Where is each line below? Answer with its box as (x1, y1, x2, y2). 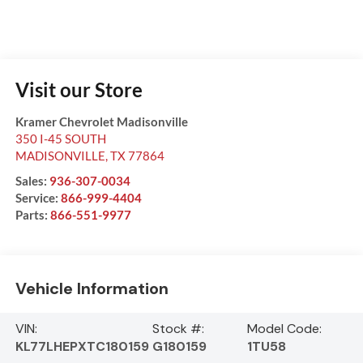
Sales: (15, 173, 49, 188)
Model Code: (246, 319, 322, 337)
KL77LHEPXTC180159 (15, 337, 149, 355)
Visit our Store (15, 77, 143, 101)
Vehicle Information (15, 278, 169, 300)
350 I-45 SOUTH (15, 130, 106, 146)
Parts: (15, 207, 50, 222)
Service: (15, 190, 61, 205)
